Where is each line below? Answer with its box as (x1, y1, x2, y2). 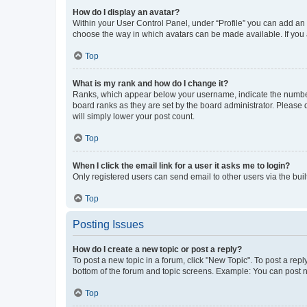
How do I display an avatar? (73, 7, 180, 17)
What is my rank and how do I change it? (73, 78, 228, 88)
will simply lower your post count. (73, 111, 195, 121)
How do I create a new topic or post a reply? (73, 244, 242, 254)
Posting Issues (73, 218, 144, 230)
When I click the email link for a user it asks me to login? (73, 160, 290, 171)
